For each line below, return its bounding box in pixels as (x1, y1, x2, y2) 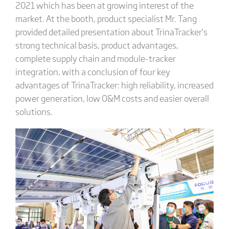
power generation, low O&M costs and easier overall (15, 91, 209, 104)
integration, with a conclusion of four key (15, 64, 170, 78)
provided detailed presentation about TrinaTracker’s (15, 25, 208, 38)
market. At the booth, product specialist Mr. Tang (15, 11, 197, 25)
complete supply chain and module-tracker (15, 51, 176, 64)
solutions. (15, 104, 53, 118)
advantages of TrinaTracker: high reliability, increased (15, 78, 214, 91)
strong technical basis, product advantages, (15, 38, 178, 51)
